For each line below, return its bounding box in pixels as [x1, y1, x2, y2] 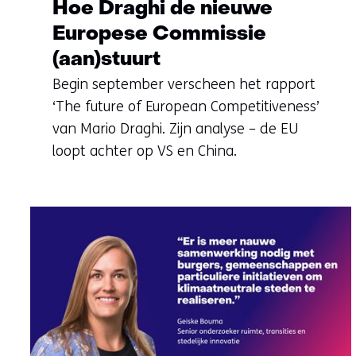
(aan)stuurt [52, 49, 161, 70]
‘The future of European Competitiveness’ [52, 97, 319, 115]
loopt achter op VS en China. [52, 141, 237, 160]
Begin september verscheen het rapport [52, 75, 315, 93]
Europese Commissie [52, 24, 266, 44]
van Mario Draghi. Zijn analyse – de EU [52, 119, 298, 137]
